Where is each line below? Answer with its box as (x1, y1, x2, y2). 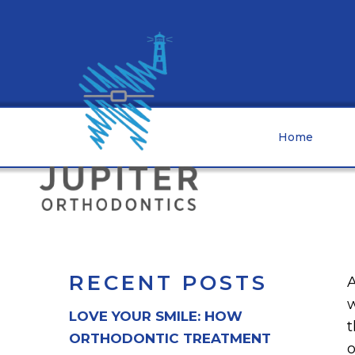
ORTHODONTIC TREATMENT (69, 330, 271, 346)
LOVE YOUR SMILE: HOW (69, 308, 242, 324)
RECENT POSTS (69, 270, 268, 296)
